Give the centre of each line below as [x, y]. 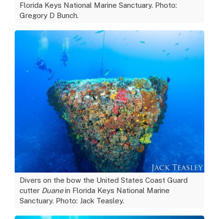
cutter [31, 191]
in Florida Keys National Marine [116, 191]
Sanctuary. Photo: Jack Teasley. [72, 201]
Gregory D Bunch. [49, 16]
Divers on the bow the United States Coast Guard [104, 180]
